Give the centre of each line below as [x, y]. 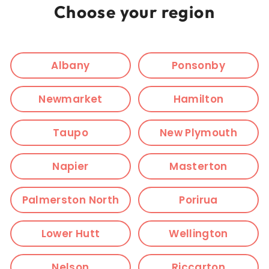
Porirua [198, 200]
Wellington [198, 233]
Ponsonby [198, 65]
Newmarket [71, 99]
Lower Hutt [71, 233]
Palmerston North [71, 200]
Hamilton [198, 99]
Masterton [198, 166]
